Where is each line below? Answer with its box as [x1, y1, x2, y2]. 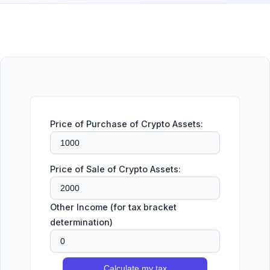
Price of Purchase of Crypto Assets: [50, 119, 203, 130]
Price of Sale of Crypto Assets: [50, 164, 181, 175]
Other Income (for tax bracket [50, 202, 177, 213]
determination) [50, 217, 113, 228]
